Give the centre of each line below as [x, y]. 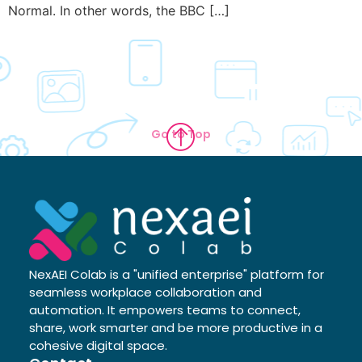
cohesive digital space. [98, 345]
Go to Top [181, 134]
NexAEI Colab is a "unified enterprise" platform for [176, 274]
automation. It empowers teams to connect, [164, 309]
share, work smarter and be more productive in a [175, 327]
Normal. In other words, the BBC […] [119, 10]
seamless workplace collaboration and [145, 292]
